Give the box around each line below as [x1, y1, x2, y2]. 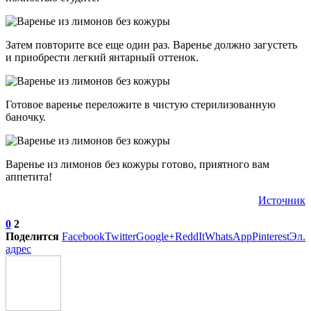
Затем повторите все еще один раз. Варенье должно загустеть [6, 39, 297, 51]
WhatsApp [205, 230, 252, 243]
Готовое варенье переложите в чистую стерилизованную [6, 99, 276, 111]
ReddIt [175, 230, 205, 243]
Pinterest [252, 230, 289, 243]
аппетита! [6, 171, 52, 183]
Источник [258, 194, 305, 207]
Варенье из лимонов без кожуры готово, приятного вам [6, 158, 269, 171]
